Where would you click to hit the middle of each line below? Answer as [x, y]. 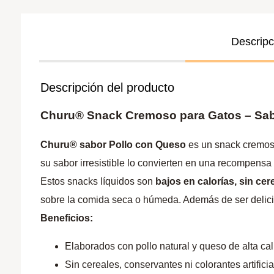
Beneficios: [67, 218]
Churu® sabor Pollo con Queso [113, 145]
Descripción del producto [108, 87]
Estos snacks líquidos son [98, 182]
